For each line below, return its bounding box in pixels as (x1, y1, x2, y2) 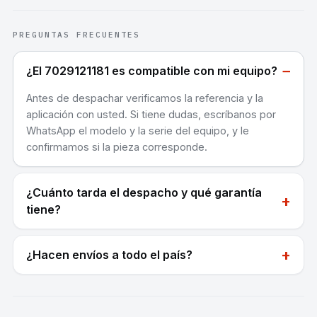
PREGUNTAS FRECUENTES (13, 30, 140, 40)
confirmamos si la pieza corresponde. (26, 141, 207, 154)
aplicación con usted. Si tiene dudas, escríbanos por (26, 108, 276, 121)
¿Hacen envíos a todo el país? (26, 248, 192, 263)
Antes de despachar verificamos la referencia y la (26, 92, 263, 105)
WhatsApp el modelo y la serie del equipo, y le (26, 125, 249, 137)
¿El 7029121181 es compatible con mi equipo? (26, 64, 277, 79)
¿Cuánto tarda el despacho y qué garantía (26, 185, 262, 200)
